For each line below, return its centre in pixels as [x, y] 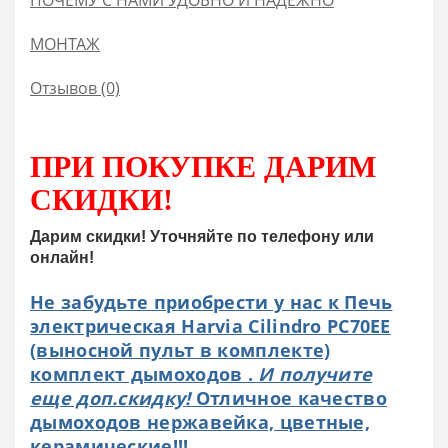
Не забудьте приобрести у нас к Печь [211, 302]
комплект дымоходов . [144, 374]
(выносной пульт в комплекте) [180, 350]
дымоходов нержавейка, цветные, [200, 422]
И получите [315, 374]
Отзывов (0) [75, 88]
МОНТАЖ [65, 44]
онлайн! [62, 258]
